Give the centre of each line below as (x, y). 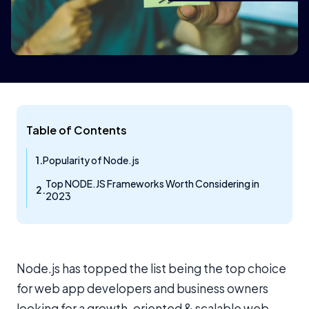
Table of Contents (77, 130)
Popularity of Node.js (91, 160)
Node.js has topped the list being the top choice (151, 268)
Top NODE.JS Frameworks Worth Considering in (152, 183)
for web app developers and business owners (142, 288)
